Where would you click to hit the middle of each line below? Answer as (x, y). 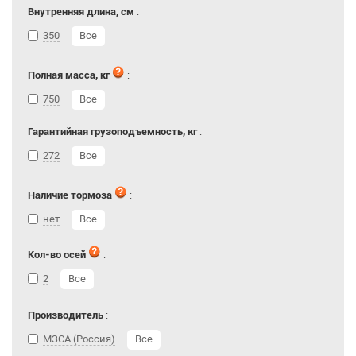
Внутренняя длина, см (81, 12)
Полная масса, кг (69, 75)
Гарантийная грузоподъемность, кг (112, 132)
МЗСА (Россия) (79, 339)
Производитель (66, 315)
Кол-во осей (57, 255)
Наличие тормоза (70, 195)
